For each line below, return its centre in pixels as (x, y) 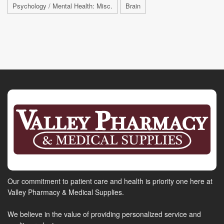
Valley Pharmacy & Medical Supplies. (66, 192)
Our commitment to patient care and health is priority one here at (110, 181)
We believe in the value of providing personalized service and (104, 214)
